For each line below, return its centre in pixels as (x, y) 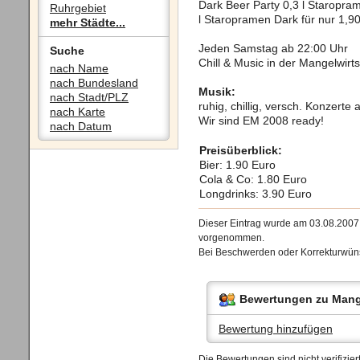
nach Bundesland (94, 83)
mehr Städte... (88, 22)
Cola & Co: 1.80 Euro (253, 179)
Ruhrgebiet (78, 8)
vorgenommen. (231, 238)
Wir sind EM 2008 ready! (261, 121)
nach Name (79, 68)
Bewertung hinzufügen (276, 329)
